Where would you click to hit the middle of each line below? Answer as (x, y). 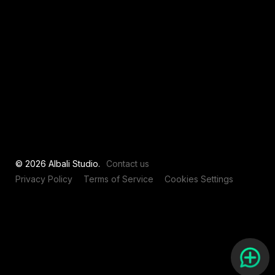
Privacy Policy (44, 179)
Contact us (128, 163)
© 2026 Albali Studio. (58, 163)
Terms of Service (118, 179)
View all (137, 24)
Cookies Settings (199, 179)
